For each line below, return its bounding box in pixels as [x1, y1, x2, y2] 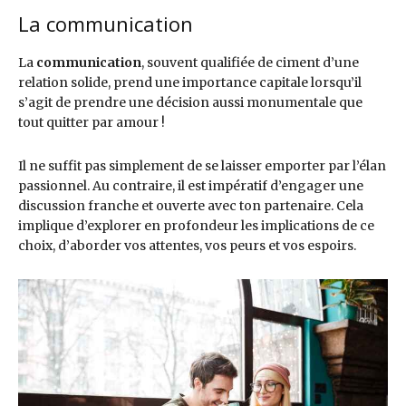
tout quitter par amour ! [18, 114, 165, 131]
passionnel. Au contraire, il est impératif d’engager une [18, 178, 363, 195]
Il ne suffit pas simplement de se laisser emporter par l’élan [18, 158, 386, 175]
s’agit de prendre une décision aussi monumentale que [18, 94, 362, 111]
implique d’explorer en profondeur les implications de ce [18, 217, 374, 235]
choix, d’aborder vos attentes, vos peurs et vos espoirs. [18, 237, 356, 255]
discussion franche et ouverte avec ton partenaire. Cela [18, 198, 363, 215]
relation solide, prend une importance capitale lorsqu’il [18, 74, 362, 92]
